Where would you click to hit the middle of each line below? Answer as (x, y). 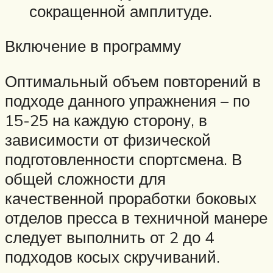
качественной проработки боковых (131, 198)
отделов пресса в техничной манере (136, 217)
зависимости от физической (108, 139)
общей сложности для (85, 178)
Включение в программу (93, 46)
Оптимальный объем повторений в (133, 81)
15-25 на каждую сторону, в (106, 120)
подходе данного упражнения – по (127, 100)
